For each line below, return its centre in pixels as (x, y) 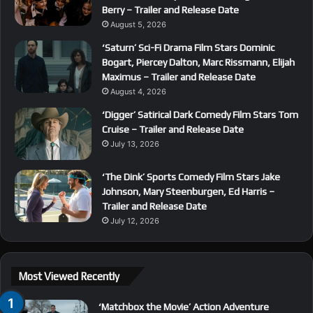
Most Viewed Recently (69, 276)
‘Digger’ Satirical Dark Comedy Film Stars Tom (200, 114)
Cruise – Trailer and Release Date (173, 129)
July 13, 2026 (135, 144)
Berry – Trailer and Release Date (170, 9)
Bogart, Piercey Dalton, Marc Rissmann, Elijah (198, 62)
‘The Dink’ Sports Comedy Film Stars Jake (191, 176)
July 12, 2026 (135, 220)
